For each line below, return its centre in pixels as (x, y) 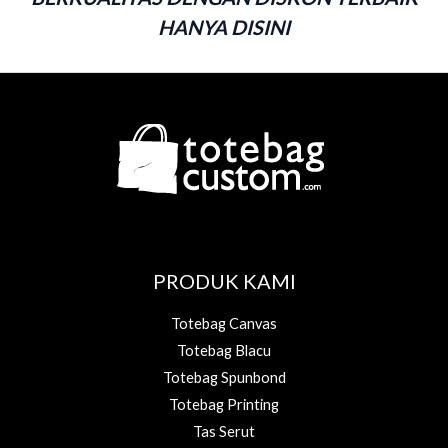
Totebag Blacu (224, 350)
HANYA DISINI (224, 26)
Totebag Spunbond (224, 377)
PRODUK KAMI (224, 280)
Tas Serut (224, 431)
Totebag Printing (224, 404)
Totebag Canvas (224, 323)
